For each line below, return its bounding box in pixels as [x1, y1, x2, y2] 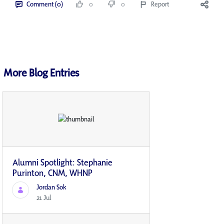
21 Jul [36, 193, 51, 202]
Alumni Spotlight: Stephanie [12, 156, 112, 168]
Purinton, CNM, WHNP [12, 167, 92, 179]
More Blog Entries [3, 65, 79, 79]
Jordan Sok [36, 182, 66, 192]
